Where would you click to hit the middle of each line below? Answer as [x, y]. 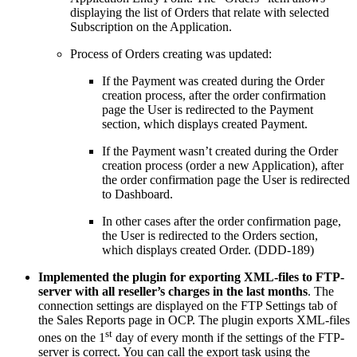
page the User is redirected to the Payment [208, 109]
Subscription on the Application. [151, 26]
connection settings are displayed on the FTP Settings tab [181, 305]
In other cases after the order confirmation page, [222, 221]
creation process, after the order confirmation [214, 95]
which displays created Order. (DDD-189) [208, 249]
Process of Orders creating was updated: [171, 53]
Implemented [74, 277]
